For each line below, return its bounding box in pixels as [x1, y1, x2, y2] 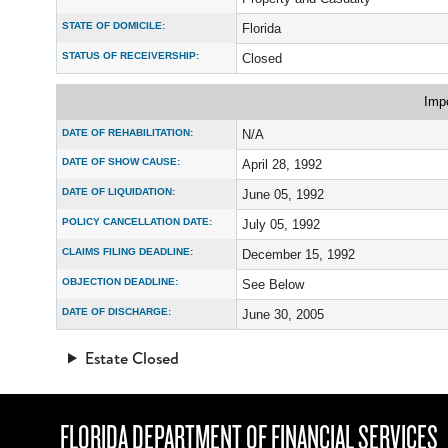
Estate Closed [84, 346, 179, 369]
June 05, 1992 [242, 186, 324, 202]
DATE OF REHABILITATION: [62, 126, 193, 138]
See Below [242, 276, 304, 292]
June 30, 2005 [242, 306, 324, 322]
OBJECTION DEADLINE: [62, 275, 178, 287]
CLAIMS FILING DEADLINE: [62, 245, 193, 257]
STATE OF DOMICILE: [62, 19, 165, 31]
